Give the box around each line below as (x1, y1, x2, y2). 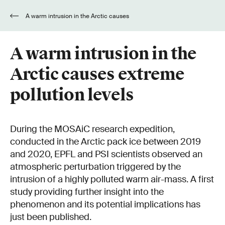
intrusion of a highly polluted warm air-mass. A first (10, 173, 214, 185)
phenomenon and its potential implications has (10, 198, 200, 210)
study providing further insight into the (10, 186, 164, 198)
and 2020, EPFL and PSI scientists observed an (10, 148, 202, 160)
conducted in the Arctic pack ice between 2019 (10, 136, 201, 148)
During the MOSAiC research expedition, (10, 123, 175, 135)
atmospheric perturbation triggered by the (10, 161, 181, 173)
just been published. (10, 211, 91, 223)
